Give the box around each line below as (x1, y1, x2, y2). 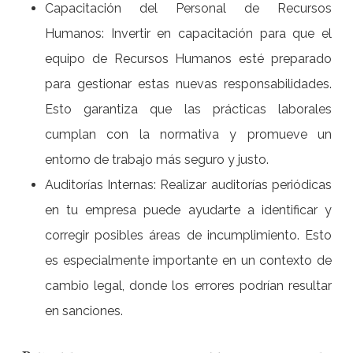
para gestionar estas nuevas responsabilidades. (44, 76, 333, 91)
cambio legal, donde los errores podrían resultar (44, 278, 333, 293)
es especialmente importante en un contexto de (44, 253, 333, 268)
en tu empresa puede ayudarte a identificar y (44, 203, 333, 217)
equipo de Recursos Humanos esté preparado (44, 51, 333, 66)
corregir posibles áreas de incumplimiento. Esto (44, 228, 333, 243)
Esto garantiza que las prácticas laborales (44, 102, 333, 117)
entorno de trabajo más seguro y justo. (44, 152, 269, 167)
